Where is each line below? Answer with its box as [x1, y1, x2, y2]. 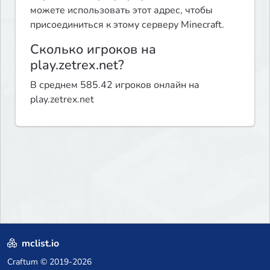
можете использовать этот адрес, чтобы [30, 3, 213, 17]
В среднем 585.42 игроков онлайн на [30, 78, 199, 92]
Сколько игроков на [30, 40, 156, 58]
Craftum [7, 256, 38, 268]
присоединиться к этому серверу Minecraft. [30, 17, 224, 31]
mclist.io [19, 237, 59, 251]
